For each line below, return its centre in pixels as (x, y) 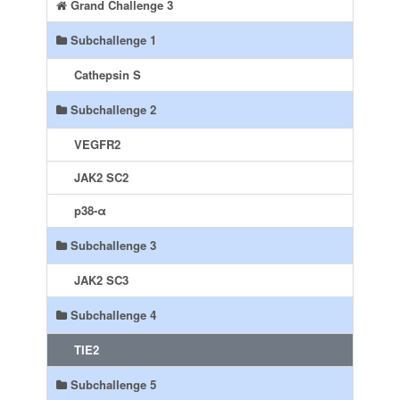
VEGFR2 (98, 144)
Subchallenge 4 (112, 315)
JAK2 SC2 (102, 177)
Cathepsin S (108, 75)
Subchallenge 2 (112, 109)
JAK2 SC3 (102, 280)
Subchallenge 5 (112, 384)
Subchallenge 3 (112, 245)
